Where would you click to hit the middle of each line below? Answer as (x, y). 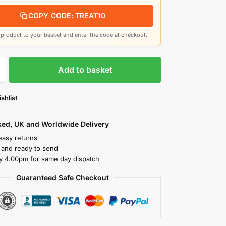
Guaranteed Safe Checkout (62, 178)
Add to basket (85, 70)
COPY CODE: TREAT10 (67, 16)
